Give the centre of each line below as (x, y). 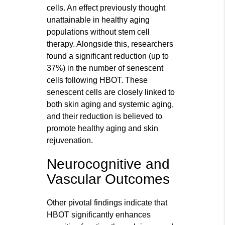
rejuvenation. (70, 141)
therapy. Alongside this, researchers (110, 44)
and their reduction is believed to (105, 117)
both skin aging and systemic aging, (110, 104)
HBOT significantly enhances (99, 215)
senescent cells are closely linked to (111, 92)
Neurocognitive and (108, 164)
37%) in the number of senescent (105, 68)
